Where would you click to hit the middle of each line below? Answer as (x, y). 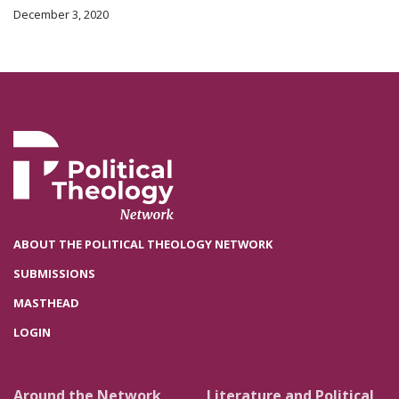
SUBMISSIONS (54, 274)
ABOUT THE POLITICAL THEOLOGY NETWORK (143, 244)
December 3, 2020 (61, 14)
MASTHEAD (46, 303)
